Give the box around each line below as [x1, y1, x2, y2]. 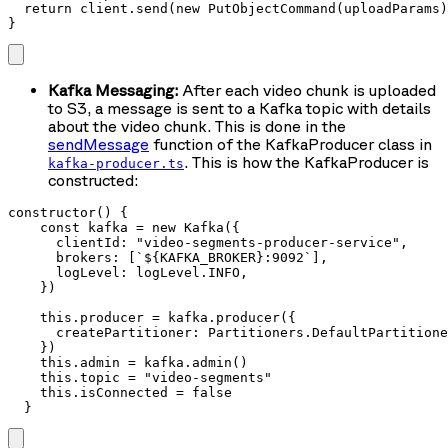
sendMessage [48, 134, 149, 153]
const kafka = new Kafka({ [8, 219, 240, 235]
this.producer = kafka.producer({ [8, 309, 296, 325]
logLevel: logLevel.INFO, [8, 264, 248, 280]
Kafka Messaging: [48, 80, 178, 99]
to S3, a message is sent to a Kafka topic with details [48, 98, 431, 117]
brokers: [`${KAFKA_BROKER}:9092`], [8, 249, 328, 265]
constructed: [48, 170, 138, 189]
